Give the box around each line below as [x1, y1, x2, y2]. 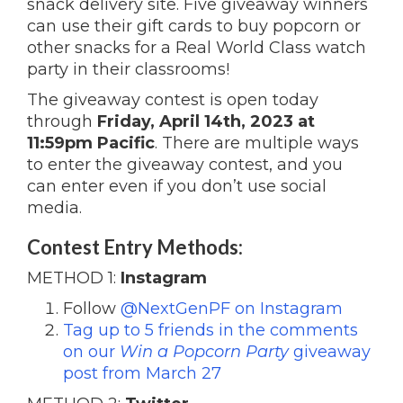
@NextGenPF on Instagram [121, 299, 343, 318]
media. [27, 198, 82, 218]
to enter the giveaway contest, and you [27, 155, 343, 175]
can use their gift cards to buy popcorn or [27, 16, 361, 36]
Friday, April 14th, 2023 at [97, 112, 315, 131]
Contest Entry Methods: [27, 235, 243, 259]
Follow [63, 299, 121, 318]
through [27, 112, 97, 131]
